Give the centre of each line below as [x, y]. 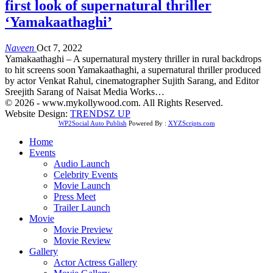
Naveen [21, 48]
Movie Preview [83, 229]
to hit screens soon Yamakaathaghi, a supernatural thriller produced [133, 69]
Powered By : [147, 123]
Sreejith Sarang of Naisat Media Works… [85, 91]
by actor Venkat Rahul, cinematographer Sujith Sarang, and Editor [132, 80]
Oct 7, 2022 [59, 48]
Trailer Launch [82, 207]
